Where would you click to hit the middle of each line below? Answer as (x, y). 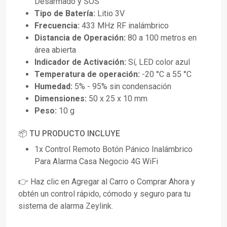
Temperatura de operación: (87, 74)
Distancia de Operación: (80, 38)
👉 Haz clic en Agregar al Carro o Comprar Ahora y (107, 182)
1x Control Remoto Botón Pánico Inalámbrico (113, 149)
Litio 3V (110, 14)
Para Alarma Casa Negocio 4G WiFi (96, 162)
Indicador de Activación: (80, 62)
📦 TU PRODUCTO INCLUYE (69, 134)
